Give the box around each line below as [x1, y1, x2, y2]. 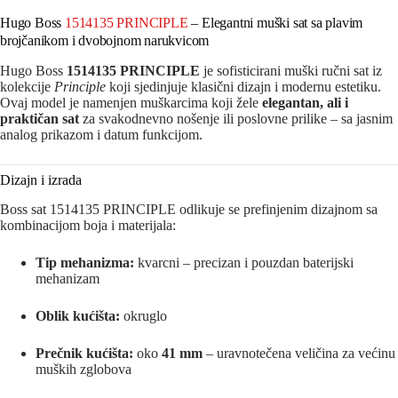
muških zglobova [36, 361, 131, 377]
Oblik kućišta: [36, 307, 120, 323]
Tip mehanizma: [36, 254, 134, 270]
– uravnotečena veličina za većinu [203, 345, 395, 361]
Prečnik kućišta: [36, 345, 133, 361]
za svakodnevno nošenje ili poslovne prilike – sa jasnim [79, 111, 393, 127]
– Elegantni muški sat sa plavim [187, 15, 363, 31]
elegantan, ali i [262, 95, 348, 111]
